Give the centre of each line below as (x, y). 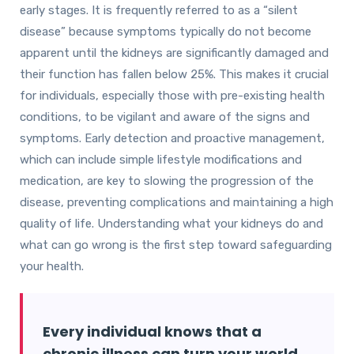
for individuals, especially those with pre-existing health (172, 95)
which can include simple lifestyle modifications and (161, 159)
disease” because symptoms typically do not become (166, 31)
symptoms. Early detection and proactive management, (172, 138)
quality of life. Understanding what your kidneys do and (171, 223)
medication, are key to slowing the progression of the (167, 181)
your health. (53, 266)
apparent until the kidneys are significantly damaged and (174, 53)
